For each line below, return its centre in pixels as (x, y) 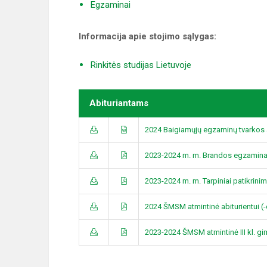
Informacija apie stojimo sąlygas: (149, 36)
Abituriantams (119, 103)
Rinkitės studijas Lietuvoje (141, 65)
